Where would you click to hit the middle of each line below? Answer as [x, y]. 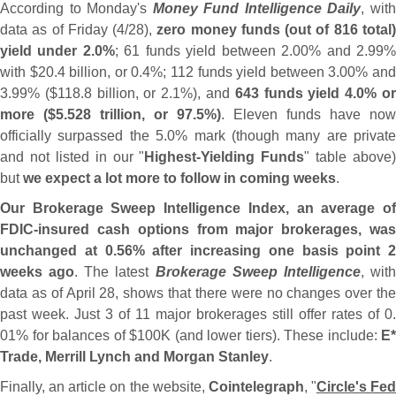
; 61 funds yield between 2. [204, 51]
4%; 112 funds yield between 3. [241, 72]
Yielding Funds [253, 157]
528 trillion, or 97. [132, 114]
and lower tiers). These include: [280, 335]
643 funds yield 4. [296, 93]
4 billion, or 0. [100, 72]
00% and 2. [331, 51]
